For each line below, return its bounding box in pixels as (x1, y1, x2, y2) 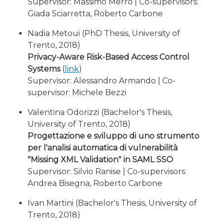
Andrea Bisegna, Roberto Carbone (28, 179, 162, 188)
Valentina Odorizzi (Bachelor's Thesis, (28, 108, 172, 117)
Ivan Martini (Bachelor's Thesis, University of (28, 198, 197, 208)
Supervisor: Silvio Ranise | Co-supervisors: (28, 167, 186, 176)
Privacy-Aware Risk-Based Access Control (28, 52, 189, 62)
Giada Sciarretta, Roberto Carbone (28, 9, 163, 18)
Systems (28, 64, 60, 74)
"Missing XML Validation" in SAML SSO (28, 155, 173, 164)
